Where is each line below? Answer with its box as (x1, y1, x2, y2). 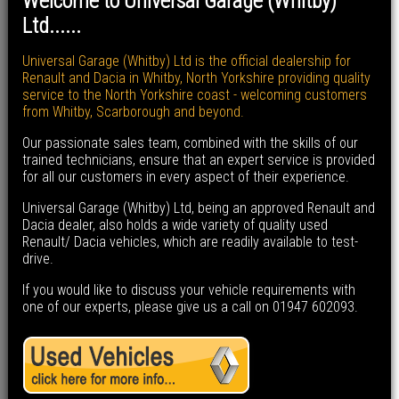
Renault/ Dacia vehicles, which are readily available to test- (21, 233, 358, 251)
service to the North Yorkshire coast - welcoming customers (21, 86, 367, 104)
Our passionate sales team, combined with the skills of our (21, 134, 358, 152)
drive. (21, 250, 53, 268)
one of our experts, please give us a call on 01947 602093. (21, 298, 358, 316)
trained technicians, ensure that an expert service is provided (21, 151, 375, 169)
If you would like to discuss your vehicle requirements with (21, 281, 355, 299)
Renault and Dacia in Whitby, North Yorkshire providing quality (21, 69, 370, 87)
